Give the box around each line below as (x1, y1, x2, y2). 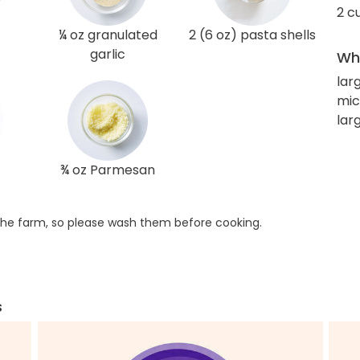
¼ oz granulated (58, 26, 157, 45)
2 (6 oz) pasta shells (189, 26, 316, 45)
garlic (90, 45, 125, 64)
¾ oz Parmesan (60, 161, 155, 180)
